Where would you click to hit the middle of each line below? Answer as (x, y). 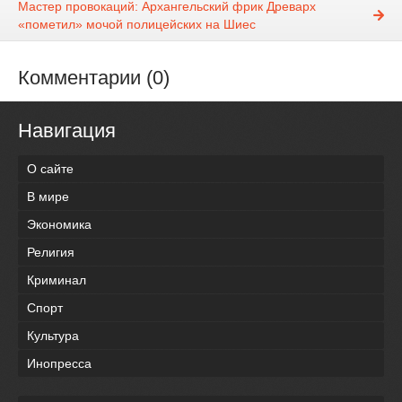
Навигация (67, 131)
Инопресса (59, 363)
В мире (48, 196)
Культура (53, 335)
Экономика (59, 224)
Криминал (57, 280)
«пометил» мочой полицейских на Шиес (137, 25)
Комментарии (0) (94, 78)
